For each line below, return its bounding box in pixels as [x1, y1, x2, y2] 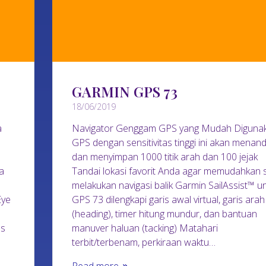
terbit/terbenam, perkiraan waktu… [71, 235, 216, 249]
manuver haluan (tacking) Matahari [71, 221, 218, 235]
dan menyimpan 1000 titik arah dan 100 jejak [71, 150, 258, 163]
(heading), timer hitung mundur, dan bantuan [71, 207, 257, 220]
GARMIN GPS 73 [71, 81, 178, 101]
